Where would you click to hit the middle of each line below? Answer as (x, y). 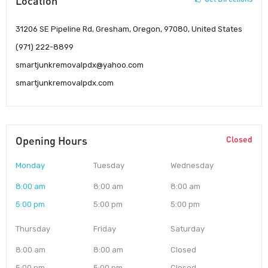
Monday (30, 165)
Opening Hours (51, 140)
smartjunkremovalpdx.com (65, 83)
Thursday (33, 229)
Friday (104, 229)
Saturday (188, 229)
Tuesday (109, 165)
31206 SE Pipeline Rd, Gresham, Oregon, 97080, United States (129, 29)
